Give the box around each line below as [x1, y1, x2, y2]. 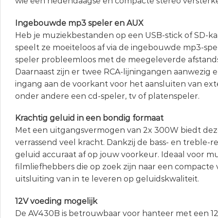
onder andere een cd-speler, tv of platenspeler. [15, 91, 200, 101]
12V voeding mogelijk [15, 197, 97, 206]
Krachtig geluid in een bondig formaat [15, 113, 163, 123]
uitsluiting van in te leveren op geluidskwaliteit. [15, 174, 199, 184]
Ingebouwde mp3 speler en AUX [15, 18, 144, 28]
